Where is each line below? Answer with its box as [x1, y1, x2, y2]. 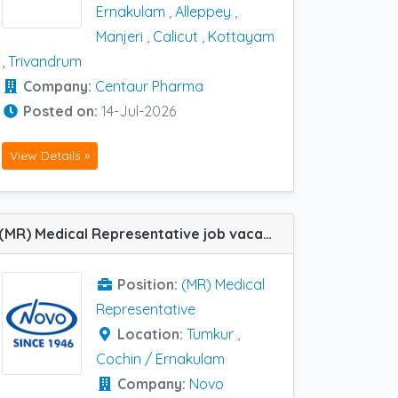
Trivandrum [8, 52, 82, 71]
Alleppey [175, 3, 231, 21]
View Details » [10, 147, 90, 163]
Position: [117, 275, 181, 293]
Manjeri [96, 28, 143, 46]
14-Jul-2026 [101, 102, 176, 121]
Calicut [153, 28, 198, 46]
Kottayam [208, 28, 275, 46]
